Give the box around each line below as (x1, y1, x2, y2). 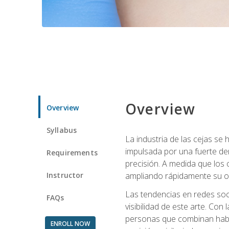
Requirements (47, 147, 98, 157)
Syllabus (47, 125, 77, 135)
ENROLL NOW (50, 219, 90, 228)
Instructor (47, 170, 84, 180)
